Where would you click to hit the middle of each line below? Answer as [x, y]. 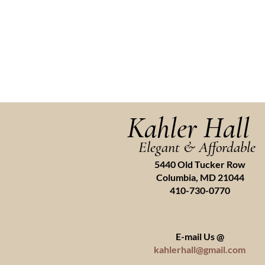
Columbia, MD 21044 [200, 177]
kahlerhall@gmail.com [200, 249]
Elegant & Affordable [197, 147]
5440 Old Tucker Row [200, 164]
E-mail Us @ [200, 236]
